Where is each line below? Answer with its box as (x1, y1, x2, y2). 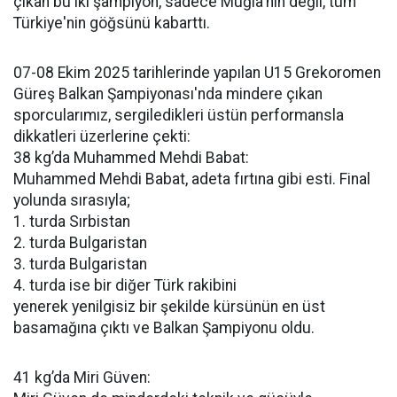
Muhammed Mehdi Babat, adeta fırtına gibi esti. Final (13, 170, 370, 188)
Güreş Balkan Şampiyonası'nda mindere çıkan (13, 85, 323, 103)
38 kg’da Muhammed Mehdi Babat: (13, 149, 249, 167)
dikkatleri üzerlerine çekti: (13, 128, 191, 145)
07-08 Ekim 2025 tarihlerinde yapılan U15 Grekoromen (13, 64, 381, 82)
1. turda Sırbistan (13, 213, 130, 230)
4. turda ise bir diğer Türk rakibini (13, 276, 237, 294)
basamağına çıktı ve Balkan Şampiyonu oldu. (13, 319, 315, 337)
